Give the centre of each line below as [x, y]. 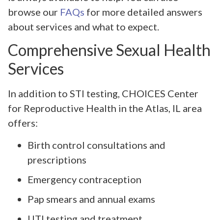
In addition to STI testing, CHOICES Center [103, 94]
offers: [23, 123]
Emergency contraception [84, 179]
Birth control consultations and [96, 145]
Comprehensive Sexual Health [109, 50]
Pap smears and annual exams [91, 199]
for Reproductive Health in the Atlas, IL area [105, 108]
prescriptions [57, 159]
